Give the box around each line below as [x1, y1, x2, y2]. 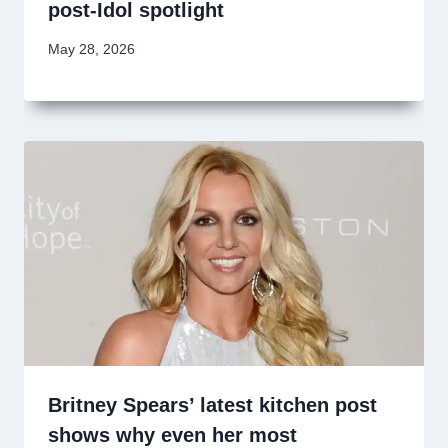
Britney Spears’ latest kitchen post [48, 394, 377, 416]
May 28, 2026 [48, 42, 135, 57]
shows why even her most [48, 424, 297, 446]
